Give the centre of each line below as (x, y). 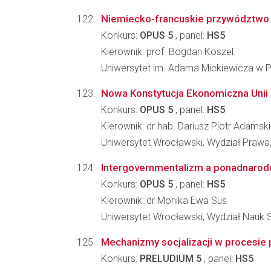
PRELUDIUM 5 (171, 259)
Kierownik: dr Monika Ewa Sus (164, 201)
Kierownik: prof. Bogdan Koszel (167, 52)
